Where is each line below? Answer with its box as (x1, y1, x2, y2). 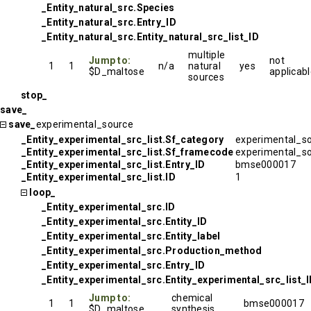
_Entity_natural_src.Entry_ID (42, 17, 176, 28)
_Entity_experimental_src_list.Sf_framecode (22, 146, 234, 158)
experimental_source (35, 119, 133, 130)
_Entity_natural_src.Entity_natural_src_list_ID (42, 31, 259, 42)
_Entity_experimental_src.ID (42, 201, 176, 212)
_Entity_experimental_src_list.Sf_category (22, 134, 224, 145)
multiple (188, 49, 226, 60)
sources (188, 72, 224, 83)
